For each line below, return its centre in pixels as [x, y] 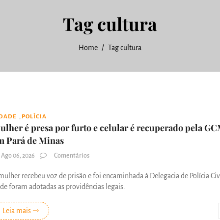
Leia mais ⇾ [21, 210]
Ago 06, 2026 [18, 155]
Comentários [71, 155]
